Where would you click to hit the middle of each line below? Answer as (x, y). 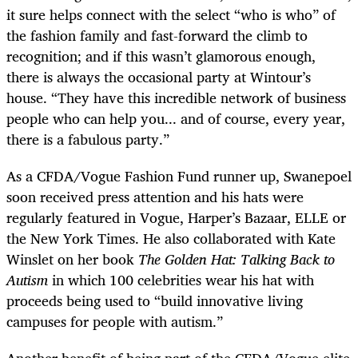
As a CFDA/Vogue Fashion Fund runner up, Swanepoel (179, 176)
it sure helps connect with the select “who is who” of (171, 14)
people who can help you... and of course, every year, (176, 118)
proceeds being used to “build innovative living (155, 301)
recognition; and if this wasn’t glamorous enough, (161, 56)
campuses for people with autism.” (117, 322)
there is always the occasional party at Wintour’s (159, 76)
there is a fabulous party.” (88, 139)
